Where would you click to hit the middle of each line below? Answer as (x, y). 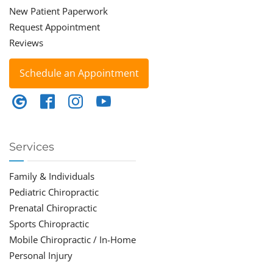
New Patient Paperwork (58, 11)
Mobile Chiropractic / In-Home (73, 239)
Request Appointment (55, 27)
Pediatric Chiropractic (54, 192)
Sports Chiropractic (49, 223)
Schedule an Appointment (79, 73)
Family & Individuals (52, 176)
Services (32, 147)
